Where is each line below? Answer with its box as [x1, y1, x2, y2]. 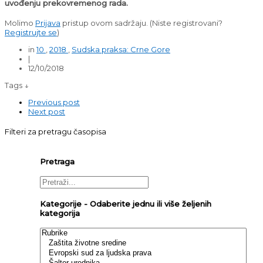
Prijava [35, 18, 60, 28]
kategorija [40, 208, 80, 218]
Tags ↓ [5, 80, 31, 90]
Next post [28, 106, 65, 116]
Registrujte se [5, 27, 57, 37]
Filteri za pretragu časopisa [5, 126, 106, 136]
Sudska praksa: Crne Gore [72, 44, 170, 54]
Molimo [5, 18, 35, 28]
